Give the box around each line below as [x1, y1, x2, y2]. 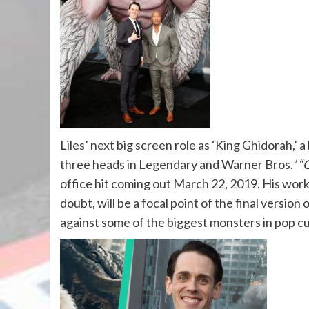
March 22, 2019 [173, 176, 257, 191]
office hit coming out [60, 176, 173, 191]
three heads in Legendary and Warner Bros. [60, 157, 293, 172]
